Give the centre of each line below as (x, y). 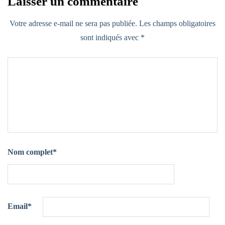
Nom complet (30, 152)
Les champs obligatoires (177, 23)
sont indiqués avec (110, 37)
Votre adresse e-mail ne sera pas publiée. (73, 23)
